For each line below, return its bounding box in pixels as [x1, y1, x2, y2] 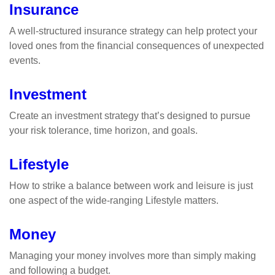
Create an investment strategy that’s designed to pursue [9, 110, 250, 121]
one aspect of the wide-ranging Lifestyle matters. [9, 195, 219, 206]
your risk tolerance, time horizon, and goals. [9, 125, 198, 136]
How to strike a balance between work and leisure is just [9, 180, 253, 191]
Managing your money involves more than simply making [9, 250, 256, 261]
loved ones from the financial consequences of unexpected [9, 41, 264, 51]
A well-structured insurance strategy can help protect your [9, 26, 257, 36]
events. [9, 55, 41, 66]
